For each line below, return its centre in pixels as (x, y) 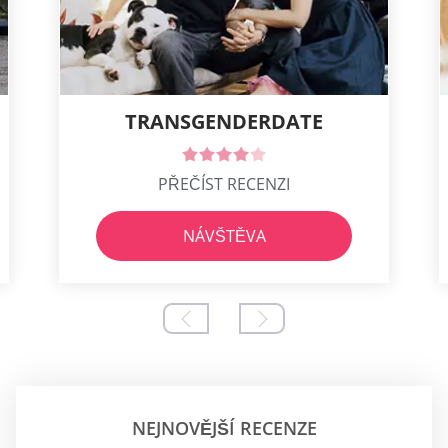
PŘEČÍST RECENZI (224, 183)
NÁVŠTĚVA (224, 235)
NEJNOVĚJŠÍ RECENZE (224, 427)
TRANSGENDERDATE (224, 121)
